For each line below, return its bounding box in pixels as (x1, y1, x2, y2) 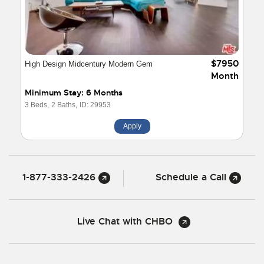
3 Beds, (25, 101, 49, 110)
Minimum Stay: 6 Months (25, 87, 123, 98)
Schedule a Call (155, 171, 229, 184)
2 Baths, (51, 101, 77, 110)
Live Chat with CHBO (77, 215, 173, 228)
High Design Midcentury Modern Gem (25, 60, 153, 69)
